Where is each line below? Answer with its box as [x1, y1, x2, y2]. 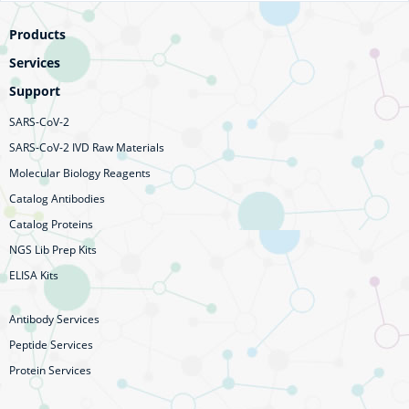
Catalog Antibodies [9, 191, 105, 206]
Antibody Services [9, 311, 100, 327]
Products [9, 26, 66, 43]
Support [9, 82, 60, 100]
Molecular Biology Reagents [9, 165, 151, 181]
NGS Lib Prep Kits [9, 242, 97, 257]
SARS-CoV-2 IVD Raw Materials [9, 140, 164, 155]
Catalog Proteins [9, 216, 93, 232]
